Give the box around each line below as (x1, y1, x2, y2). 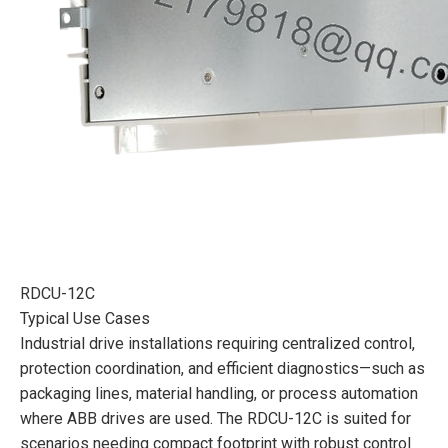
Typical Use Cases (20, 308, 150, 328)
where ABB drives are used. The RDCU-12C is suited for (20, 408, 411, 428)
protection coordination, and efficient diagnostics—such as (20, 358, 425, 378)
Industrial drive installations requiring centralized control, (20, 333, 415, 353)
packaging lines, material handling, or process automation (20, 383, 418, 403)
